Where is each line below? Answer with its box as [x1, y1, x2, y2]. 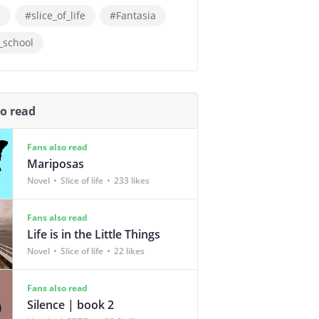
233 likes [114, 174, 150, 187]
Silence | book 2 [27, 296, 114, 313]
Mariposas [27, 155, 84, 172]
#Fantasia [110, 9, 156, 22]
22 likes [114, 244, 145, 257]
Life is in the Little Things [27, 226, 160, 242]
